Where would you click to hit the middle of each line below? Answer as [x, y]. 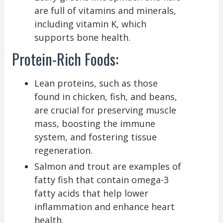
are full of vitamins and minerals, [105, 10]
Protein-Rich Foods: [65, 59]
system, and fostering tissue [95, 137]
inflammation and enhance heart [104, 206]
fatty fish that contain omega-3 [101, 179]
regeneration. [63, 150]
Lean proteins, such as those [96, 83]
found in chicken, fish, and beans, [106, 96]
